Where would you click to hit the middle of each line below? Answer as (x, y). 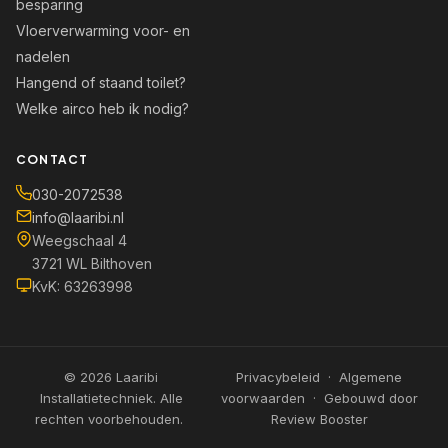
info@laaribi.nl (78, 217)
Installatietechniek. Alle (111, 397)
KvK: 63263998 (82, 286)
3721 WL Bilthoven (92, 263)
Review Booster (319, 418)
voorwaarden (262, 397)
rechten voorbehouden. (111, 418)
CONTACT (52, 159)
